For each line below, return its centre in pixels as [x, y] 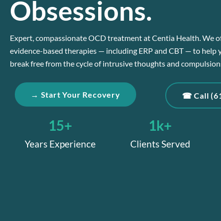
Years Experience [60, 144]
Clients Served [160, 144]
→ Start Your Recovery [75, 95]
